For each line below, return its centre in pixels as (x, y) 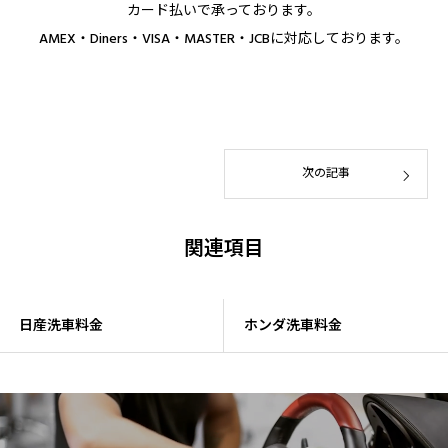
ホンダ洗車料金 (293, 325)
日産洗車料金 (61, 325)
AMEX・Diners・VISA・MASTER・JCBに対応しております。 (224, 38)
